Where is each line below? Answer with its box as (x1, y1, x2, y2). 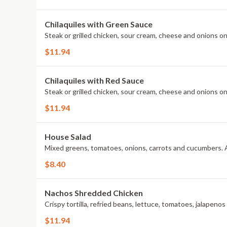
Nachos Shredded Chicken (45, 188, 143, 198)
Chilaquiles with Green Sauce (45, 19, 153, 29)
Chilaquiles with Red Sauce (45, 75, 144, 85)
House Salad (45, 132, 91, 141)
